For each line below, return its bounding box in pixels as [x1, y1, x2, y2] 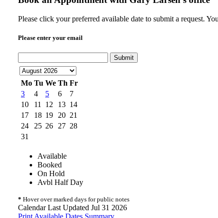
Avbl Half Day [37, 178, 83, 187]
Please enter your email [18, 34, 83, 41]
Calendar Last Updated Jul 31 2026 [18, 203, 127, 212]
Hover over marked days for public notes [21, 196, 129, 203]
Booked [37, 161, 62, 169]
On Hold [37, 169, 65, 178]
